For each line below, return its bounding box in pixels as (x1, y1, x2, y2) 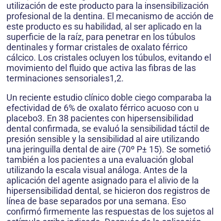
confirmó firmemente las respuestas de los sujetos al (6, 206, 214, 217)
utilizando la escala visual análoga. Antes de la (6, 165, 187, 176)
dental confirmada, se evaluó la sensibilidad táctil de (6, 123, 210, 134)
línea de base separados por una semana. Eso (6, 196, 186, 207)
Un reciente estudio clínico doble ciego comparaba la (6, 92, 212, 103)
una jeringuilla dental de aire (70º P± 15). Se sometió (6, 144, 211, 155)
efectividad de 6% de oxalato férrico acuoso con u (6, 103, 199, 113)
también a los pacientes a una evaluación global (6, 154, 193, 165)
